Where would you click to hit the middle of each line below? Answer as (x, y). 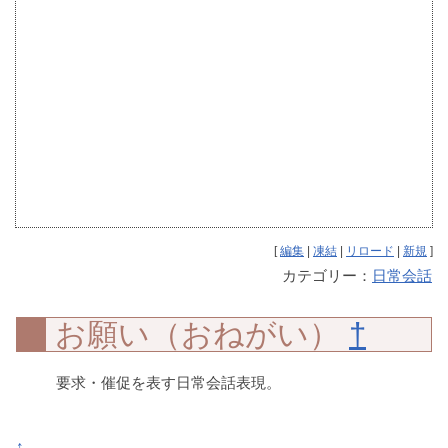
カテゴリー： (327, 275)
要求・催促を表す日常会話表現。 (161, 382)
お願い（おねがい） (202, 334)
